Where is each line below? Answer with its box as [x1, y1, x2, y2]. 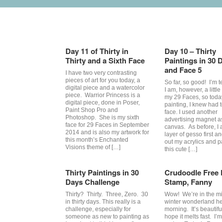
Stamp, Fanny [164, 176, 212, 187]
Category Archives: [65, 21, 169, 38]
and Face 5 [164, 64, 202, 75]
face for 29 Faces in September [65, 121, 149, 128]
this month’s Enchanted [65, 136, 128, 143]
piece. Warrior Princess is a [65, 92, 140, 99]
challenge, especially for [65, 206, 131, 213]
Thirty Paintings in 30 [65, 167, 139, 178]
